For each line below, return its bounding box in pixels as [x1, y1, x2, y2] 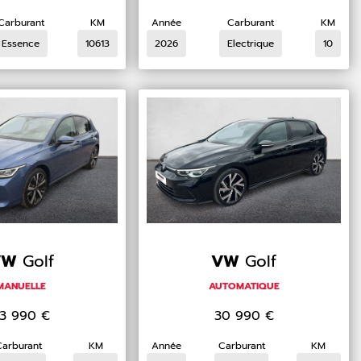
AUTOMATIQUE [208, 279, 280, 294]
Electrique [227, 36, 275, 52]
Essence [2, 36, 40, 52]
